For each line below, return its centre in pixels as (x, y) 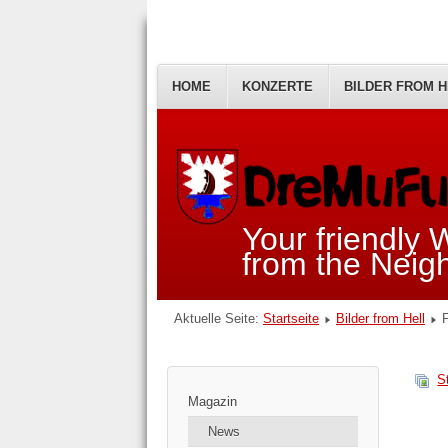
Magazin (212, 402)
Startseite (291, 319)
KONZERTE (277, 86)
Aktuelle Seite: (218, 319)
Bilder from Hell (380, 319)
